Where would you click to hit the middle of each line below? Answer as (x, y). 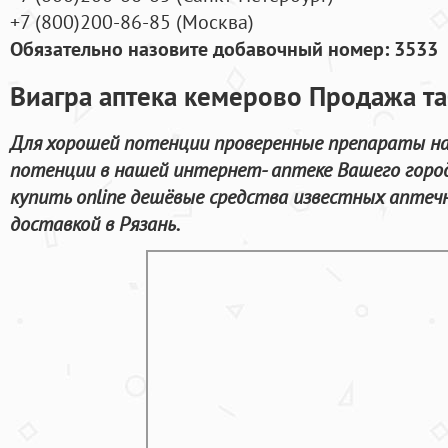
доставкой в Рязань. (95, 223)
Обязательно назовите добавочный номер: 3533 (224, 49)
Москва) (218, 22)
